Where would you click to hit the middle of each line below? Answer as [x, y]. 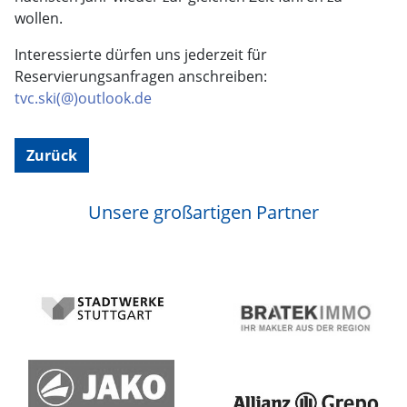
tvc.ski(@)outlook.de [83, 98]
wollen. [39, 18]
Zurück [52, 155]
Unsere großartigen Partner [203, 212]
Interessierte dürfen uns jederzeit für [141, 55]
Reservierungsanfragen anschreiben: [141, 76]
